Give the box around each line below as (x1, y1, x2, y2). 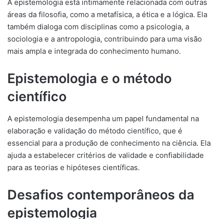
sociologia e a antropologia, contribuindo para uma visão (7, 34, 202, 44)
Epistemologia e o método (7, 70, 172, 87)
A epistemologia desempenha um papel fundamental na (7, 113, 199, 123)
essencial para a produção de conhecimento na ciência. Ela (7, 138, 211, 148)
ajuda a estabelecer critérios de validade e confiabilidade (7, 150, 204, 160)
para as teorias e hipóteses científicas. (7, 162, 140, 172)
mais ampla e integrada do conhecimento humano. (7, 46, 181, 56)
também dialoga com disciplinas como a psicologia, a (7, 22, 189, 31)
